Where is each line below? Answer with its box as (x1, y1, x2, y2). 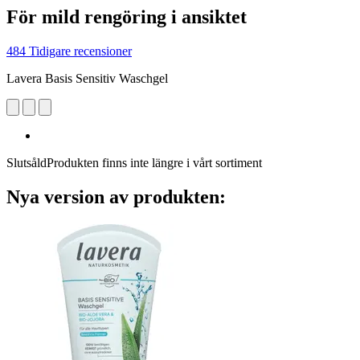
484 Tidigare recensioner (6, 43, 132, 58)
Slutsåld (6, 155, 47, 170)
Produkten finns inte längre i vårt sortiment (47, 155, 262, 170)
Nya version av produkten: (6, 186, 226, 207)
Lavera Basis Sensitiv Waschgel (6, 71, 168, 85)
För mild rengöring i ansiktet (6, 6, 247, 27)
